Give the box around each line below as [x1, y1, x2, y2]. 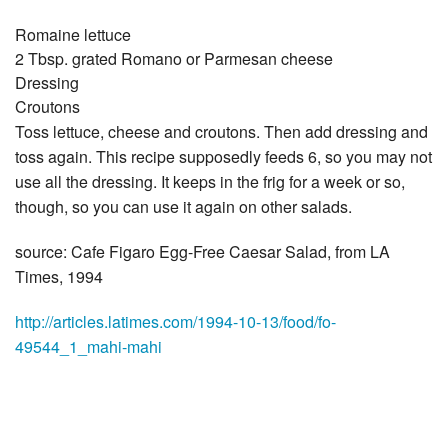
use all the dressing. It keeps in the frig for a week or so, [15, 170, 405, 194]
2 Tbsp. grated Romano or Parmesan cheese [15, 47, 333, 71]
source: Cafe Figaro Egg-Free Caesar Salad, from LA [15, 240, 390, 264]
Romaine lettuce [15, 23, 131, 47]
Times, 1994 [15, 265, 103, 289]
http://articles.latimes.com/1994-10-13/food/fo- [15, 310, 336, 334]
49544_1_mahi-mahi [15, 335, 162, 359]
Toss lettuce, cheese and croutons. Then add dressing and [15, 120, 428, 144]
